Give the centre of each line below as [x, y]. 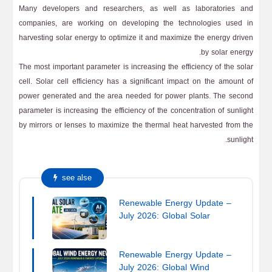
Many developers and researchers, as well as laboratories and [136, 8]
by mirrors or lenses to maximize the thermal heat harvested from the [136, 125]
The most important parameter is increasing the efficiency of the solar [136, 67]
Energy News [144, 228]
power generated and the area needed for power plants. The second [136, 96]
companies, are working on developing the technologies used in [136, 23]
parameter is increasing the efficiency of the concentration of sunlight [136, 110]
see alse [77, 178]
